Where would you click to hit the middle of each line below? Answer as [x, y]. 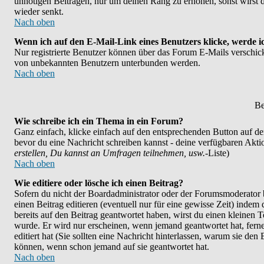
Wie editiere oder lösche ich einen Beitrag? [99, 183]
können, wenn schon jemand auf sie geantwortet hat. [112, 247]
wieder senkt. [39, 11]
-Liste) [217, 153]
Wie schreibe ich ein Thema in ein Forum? [99, 121]
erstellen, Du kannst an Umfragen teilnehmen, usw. [110, 153]
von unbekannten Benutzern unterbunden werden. [107, 63]
